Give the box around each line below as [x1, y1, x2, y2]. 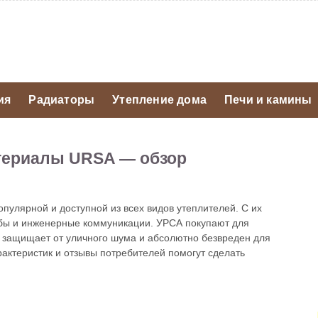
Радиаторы [28, 94, 95, 106]
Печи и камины [224, 94, 312, 106]
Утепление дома [112, 94, 207, 106]
